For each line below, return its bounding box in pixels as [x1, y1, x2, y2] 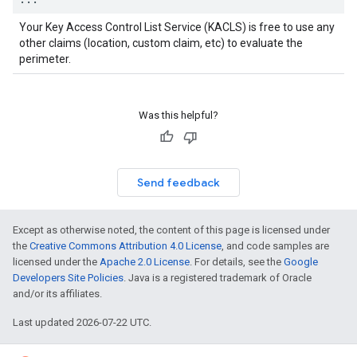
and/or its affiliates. [13, 288, 102, 300]
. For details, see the [190, 256, 284, 268]
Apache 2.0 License [100, 256, 190, 268]
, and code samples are [222, 240, 329, 252]
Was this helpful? [139, 109, 218, 121]
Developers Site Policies [13, 272, 124, 284]
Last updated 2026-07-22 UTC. [13, 316, 151, 328]
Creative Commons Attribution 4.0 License [29, 240, 222, 252]
